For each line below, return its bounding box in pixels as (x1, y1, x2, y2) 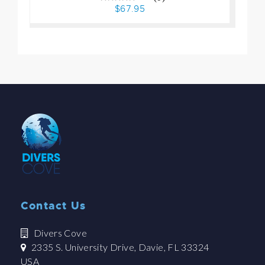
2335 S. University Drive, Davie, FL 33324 (29, 241, 209, 253)
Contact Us (21, 199, 86, 214)
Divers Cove (31, 227, 87, 239)
